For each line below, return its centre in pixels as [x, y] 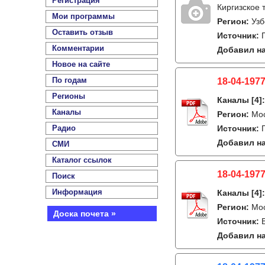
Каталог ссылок [82, 160]
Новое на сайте [81, 64]
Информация [77, 192]
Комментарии [78, 48]
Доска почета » [84, 214]
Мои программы [83, 16]
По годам [70, 80]
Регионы [69, 96]
